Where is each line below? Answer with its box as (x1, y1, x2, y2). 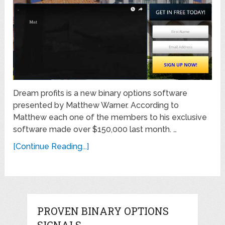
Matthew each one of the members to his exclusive (13, 112, 207, 122)
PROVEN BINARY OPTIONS (37, 204, 169, 217)
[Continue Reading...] (13, 141, 89, 151)
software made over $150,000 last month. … (13, 124, 177, 134)
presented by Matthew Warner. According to (13, 100, 179, 110)
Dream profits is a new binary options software (13, 88, 188, 98)
